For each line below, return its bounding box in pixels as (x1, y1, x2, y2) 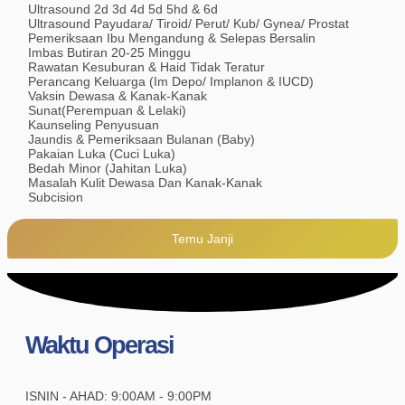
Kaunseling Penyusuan (27, 118, 159, 132)
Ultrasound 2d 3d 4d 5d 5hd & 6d (27, 2, 218, 16)
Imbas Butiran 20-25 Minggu (27, 45, 191, 60)
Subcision (27, 190, 83, 204)
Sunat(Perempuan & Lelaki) (27, 103, 186, 118)
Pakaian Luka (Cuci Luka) (27, 146, 175, 161)
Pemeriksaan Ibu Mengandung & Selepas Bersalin (27, 31, 316, 45)
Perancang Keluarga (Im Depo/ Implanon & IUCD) (27, 74, 314, 89)
